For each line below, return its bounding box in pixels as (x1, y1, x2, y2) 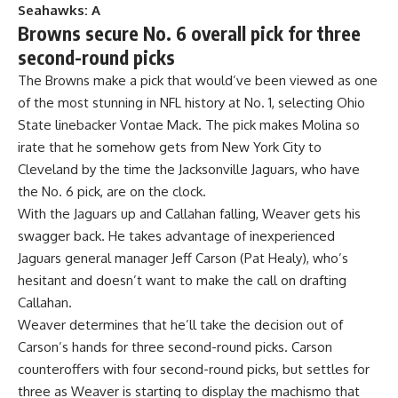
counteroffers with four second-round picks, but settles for (18, 361, 370, 378)
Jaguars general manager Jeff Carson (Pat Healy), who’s (18, 250, 348, 267)
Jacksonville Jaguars (179, 161, 295, 179)
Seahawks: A (18, 2, 100, 20)
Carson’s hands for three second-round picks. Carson (18, 338, 332, 356)
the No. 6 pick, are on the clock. (18, 183, 210, 201)
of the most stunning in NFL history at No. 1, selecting (18, 94, 337, 112)
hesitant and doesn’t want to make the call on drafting (18, 272, 346, 290)
